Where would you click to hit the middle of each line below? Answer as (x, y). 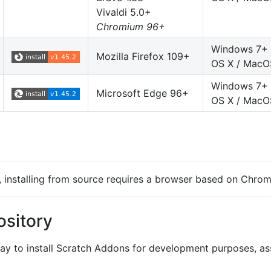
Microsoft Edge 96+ (142, 93)
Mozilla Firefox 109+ (143, 56)
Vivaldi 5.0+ (124, 12)
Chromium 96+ (131, 26)
